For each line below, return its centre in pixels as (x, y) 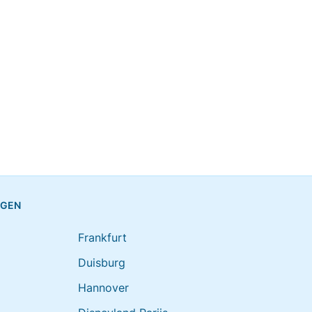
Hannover (103, 288)
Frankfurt (102, 237)
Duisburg (102, 263)
